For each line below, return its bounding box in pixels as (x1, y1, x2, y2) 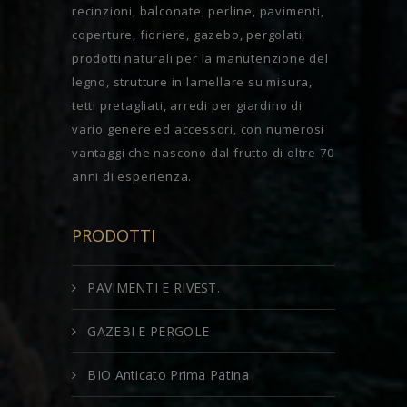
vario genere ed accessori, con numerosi (72, 121, 325, 138)
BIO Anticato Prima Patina (87, 366, 249, 384)
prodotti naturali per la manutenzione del (72, 50, 329, 67)
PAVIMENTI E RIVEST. (87, 279, 221, 297)
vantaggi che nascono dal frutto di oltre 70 (72, 144, 334, 162)
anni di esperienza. (72, 168, 193, 185)
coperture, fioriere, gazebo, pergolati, (72, 26, 306, 44)
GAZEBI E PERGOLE (87, 323, 210, 341)
